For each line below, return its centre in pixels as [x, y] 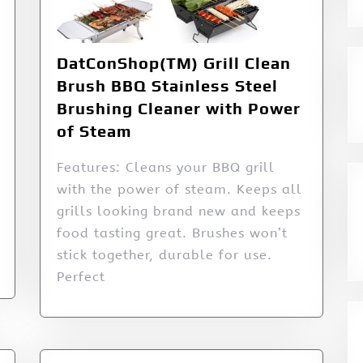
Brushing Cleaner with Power [179, 109]
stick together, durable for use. [164, 255]
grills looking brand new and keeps [179, 211]
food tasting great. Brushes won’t [172, 233]
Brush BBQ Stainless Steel [167, 86]
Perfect [81, 277]
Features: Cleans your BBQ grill [166, 168]
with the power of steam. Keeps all [179, 190]
